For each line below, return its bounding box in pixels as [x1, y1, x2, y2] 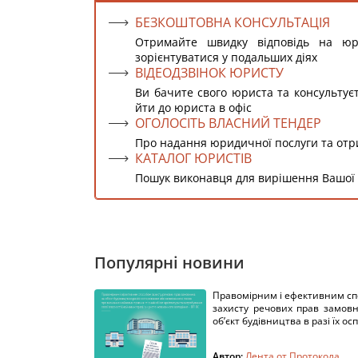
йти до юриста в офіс [135, 100, 252, 115]
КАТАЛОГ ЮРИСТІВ [135, 149, 252, 167]
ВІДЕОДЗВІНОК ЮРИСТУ [135, 64, 284, 82]
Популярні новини [94, 252, 245, 273]
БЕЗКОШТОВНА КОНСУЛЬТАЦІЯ [135, 14, 330, 31]
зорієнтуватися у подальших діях [135, 50, 317, 65]
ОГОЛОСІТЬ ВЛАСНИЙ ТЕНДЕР [135, 114, 321, 132]
